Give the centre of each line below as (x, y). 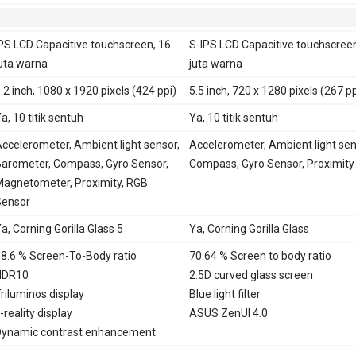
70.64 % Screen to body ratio (260, 255)
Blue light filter (224, 294)
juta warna (215, 63)
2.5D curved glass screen (251, 275)
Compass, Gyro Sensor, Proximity (271, 163)
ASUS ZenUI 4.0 (228, 313)
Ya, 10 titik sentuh (233, 117)
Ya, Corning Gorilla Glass (249, 228)
